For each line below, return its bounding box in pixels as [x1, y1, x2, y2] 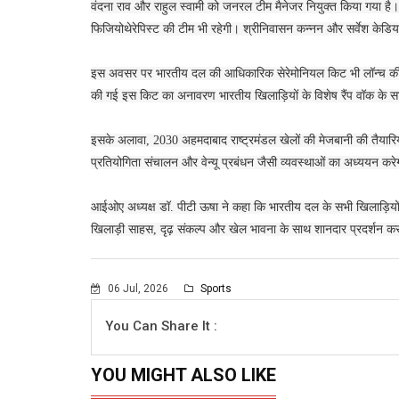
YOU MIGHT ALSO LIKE [91, 363, 276, 386]
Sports [198, 281, 232, 295]
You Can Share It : [105, 317, 217, 334]
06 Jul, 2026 [105, 281, 171, 295]
